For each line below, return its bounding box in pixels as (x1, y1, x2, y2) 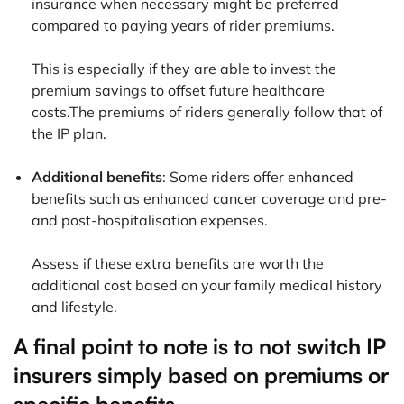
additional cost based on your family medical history (32, 276, 382, 295)
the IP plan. (32, 124, 106, 143)
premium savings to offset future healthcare (32, 81, 325, 100)
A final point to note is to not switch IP (14, 333, 386, 361)
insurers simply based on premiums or (14, 362, 389, 390)
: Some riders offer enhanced (162, 168, 353, 187)
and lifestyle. (32, 298, 117, 317)
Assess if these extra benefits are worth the (32, 254, 324, 273)
